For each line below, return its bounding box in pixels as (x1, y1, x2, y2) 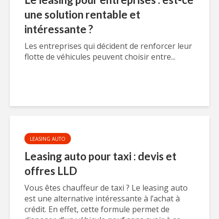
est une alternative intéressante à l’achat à (24, 193, 180, 204)
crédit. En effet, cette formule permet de (24, 204, 170, 215)
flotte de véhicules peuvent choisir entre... (24, 51, 175, 62)
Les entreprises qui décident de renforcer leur (24, 41, 192, 51)
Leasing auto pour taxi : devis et (24, 150, 176, 163)
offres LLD (24, 164, 77, 177)
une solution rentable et (24, 8, 140, 21)
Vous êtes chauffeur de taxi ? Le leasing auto (24, 182, 188, 193)
